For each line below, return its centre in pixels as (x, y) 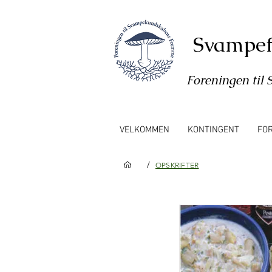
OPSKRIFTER (177, 165)
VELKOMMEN (144, 130)
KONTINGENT (213, 130)
